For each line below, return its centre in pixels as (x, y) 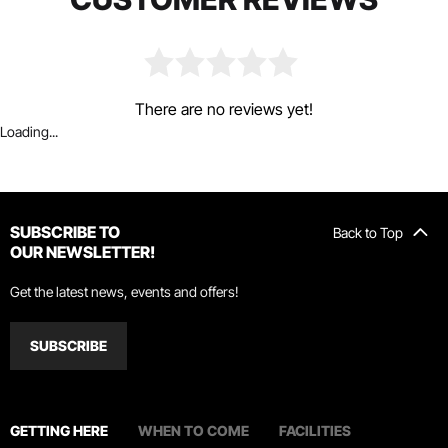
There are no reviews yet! (224, 109)
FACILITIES (315, 430)
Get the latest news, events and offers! (124, 291)
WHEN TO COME (193, 430)
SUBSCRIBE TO (65, 232)
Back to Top (368, 232)
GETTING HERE (59, 430)
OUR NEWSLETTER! (82, 252)
